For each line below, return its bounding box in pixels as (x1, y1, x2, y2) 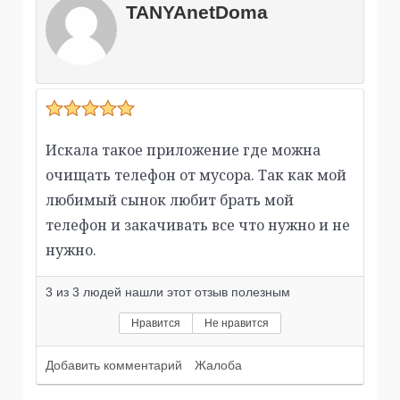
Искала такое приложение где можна (46, 140, 321, 161)
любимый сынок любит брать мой (46, 190, 294, 211)
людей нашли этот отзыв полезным (79, 285, 290, 300)
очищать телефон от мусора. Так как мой (46, 165, 346, 186)
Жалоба (195, 358, 242, 373)
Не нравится (204, 317, 269, 330)
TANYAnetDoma (126, 2, 268, 23)
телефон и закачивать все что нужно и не (46, 215, 350, 236)
